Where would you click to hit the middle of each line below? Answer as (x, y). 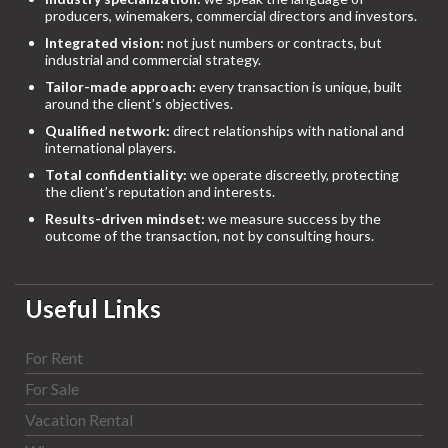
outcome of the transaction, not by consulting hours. (209, 236)
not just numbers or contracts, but (273, 43)
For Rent (54, 358)
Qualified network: (107, 131)
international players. (110, 148)
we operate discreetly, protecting (293, 175)
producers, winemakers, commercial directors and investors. (231, 16)
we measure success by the (293, 219)
